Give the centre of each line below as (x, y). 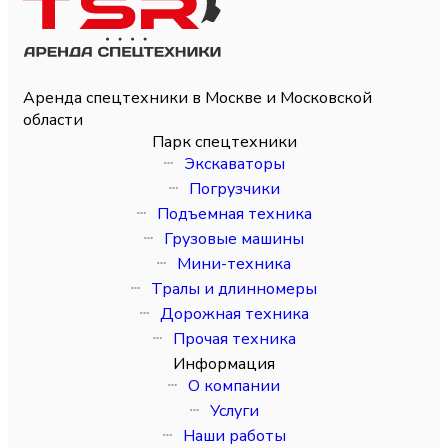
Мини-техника (234, 264)
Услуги (234, 411)
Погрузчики (234, 189)
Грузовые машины (234, 239)
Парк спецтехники (224, 141)
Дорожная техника (234, 314)
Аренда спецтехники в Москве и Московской (197, 97)
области (53, 119)
